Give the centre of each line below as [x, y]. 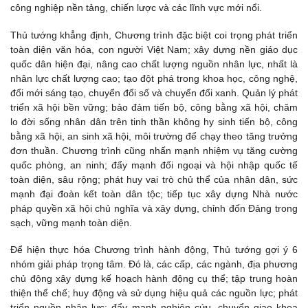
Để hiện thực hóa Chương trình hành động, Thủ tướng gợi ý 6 [154, 249]
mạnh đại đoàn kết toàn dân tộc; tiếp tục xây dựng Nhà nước [154, 194]
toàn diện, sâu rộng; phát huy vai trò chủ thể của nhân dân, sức [154, 179]
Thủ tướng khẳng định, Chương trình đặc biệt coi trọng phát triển [154, 35]
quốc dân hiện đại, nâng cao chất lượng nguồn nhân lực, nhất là [154, 64]
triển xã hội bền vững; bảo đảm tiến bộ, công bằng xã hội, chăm [154, 107]
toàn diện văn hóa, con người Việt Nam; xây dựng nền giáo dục [154, 49]
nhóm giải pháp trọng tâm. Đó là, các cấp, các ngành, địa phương [154, 264]
